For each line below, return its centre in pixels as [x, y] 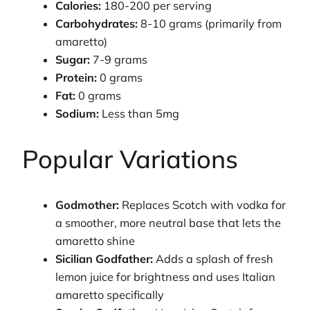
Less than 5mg [139, 113]
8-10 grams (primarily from [210, 23]
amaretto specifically [110, 294]
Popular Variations [130, 158]
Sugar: [73, 59]
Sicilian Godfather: [104, 258]
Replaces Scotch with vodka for [203, 204]
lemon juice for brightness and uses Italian [166, 276]
